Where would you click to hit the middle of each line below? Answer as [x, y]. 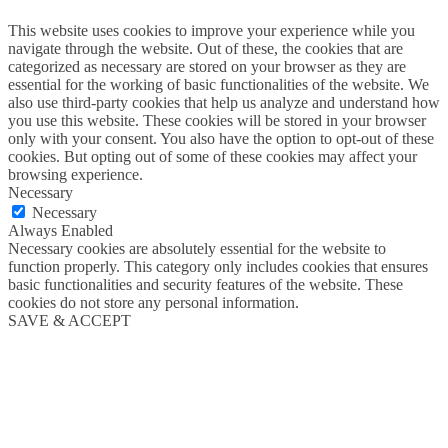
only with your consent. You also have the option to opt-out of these [221, 138]
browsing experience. [75, 174]
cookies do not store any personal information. [153, 302]
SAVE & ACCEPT [69, 320]
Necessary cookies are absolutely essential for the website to [197, 248]
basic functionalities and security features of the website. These [205, 284]
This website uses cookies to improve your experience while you [211, 30]
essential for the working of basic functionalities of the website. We [218, 84]
